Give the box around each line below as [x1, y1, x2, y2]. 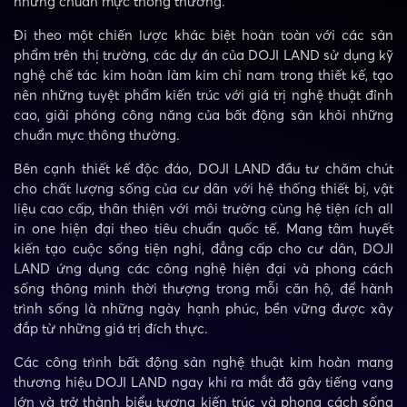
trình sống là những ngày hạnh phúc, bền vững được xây [14, 300, 393, 317]
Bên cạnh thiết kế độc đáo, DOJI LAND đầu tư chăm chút [14, 160, 393, 177]
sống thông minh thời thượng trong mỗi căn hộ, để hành [14, 280, 393, 297]
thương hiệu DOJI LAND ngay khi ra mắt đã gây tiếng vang [14, 373, 393, 391]
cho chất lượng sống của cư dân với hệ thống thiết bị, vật [14, 180, 393, 197]
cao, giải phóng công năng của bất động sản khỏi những [14, 106, 393, 124]
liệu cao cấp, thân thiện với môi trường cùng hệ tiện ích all [14, 200, 393, 217]
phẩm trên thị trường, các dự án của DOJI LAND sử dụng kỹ [14, 46, 393, 64]
